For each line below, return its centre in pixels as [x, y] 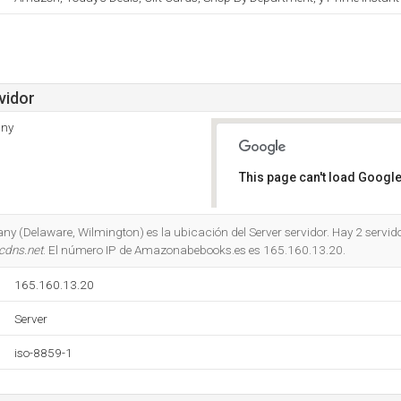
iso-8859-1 [43, 353]
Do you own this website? [315, 224]
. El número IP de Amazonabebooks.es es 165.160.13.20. [194, 250]
